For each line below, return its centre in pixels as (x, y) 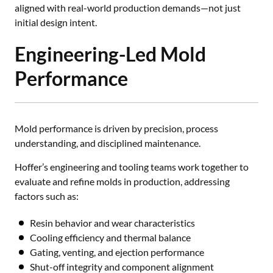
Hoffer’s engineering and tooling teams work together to (132, 167)
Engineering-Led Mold (110, 54)
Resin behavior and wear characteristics (112, 223)
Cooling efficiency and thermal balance (110, 237)
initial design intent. (56, 22)
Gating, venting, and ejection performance (117, 252)
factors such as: (47, 196)
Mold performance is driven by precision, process (116, 128)
